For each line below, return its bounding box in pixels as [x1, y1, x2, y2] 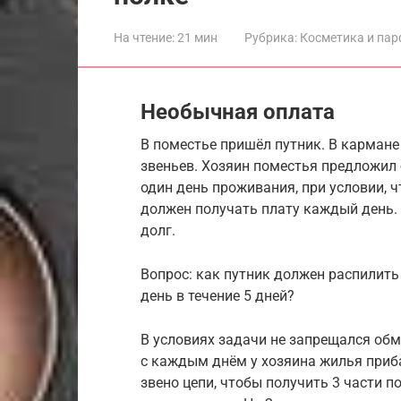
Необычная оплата [141, 98, 335, 124]
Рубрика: [244, 30, 297, 45]
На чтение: [114, 30, 175, 45]
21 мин [175, 30, 218, 45]
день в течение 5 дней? [141, 286, 294, 304]
